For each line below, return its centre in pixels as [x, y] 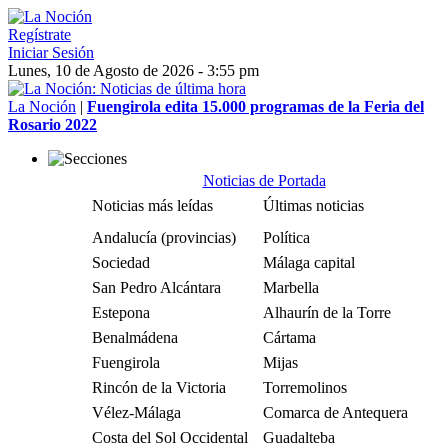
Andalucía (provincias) [164, 237]
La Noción [42, 106]
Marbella [291, 287]
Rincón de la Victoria [159, 387]
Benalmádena [135, 337]
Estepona [121, 312]
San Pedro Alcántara [156, 287]
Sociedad [121, 262]
